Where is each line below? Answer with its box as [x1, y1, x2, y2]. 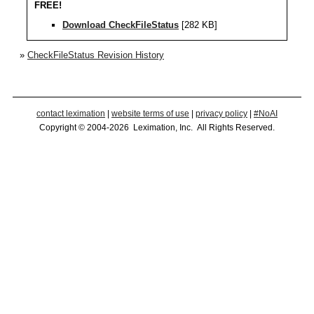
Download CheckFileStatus [62, 20, 179, 31]
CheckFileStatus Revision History [27, 49, 164, 60]
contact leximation [36, 108, 105, 118]
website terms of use [111, 108, 189, 118]
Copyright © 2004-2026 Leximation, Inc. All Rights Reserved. [39, 122, 275, 132]
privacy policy [196, 108, 247, 118]
